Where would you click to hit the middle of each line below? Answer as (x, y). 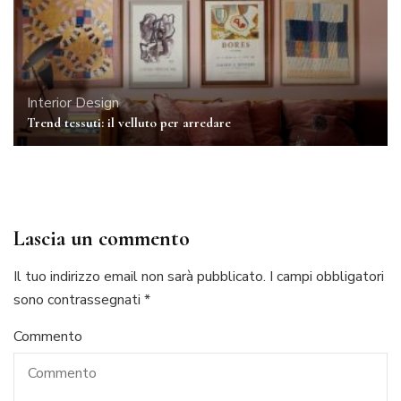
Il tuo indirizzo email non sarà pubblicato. (140, 277)
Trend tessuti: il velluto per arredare (129, 123)
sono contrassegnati (79, 300)
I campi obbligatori (327, 277)
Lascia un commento (102, 239)
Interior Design (73, 103)
